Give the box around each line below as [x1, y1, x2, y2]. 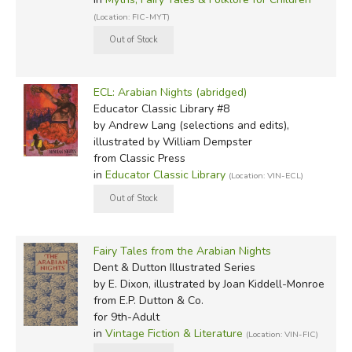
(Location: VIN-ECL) [228, 170, 303, 182]
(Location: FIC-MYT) [93, 11, 170, 24]
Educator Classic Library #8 [93, 101, 229, 117]
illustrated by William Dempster [93, 134, 252, 150]
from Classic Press [93, 151, 185, 167]
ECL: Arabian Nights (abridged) [93, 85, 247, 101]
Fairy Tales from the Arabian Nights [93, 244, 271, 259]
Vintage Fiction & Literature [104, 326, 243, 342]
